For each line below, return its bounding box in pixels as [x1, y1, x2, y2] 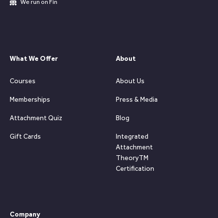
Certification [116, 164, 154, 173]
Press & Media [116, 95, 158, 104]
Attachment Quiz [10, 114, 62, 123]
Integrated [116, 132, 148, 141]
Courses [10, 77, 36, 86]
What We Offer [10, 54, 58, 63]
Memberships [10, 95, 50, 104]
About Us [116, 77, 145, 86]
